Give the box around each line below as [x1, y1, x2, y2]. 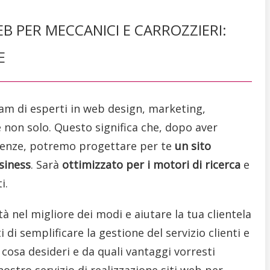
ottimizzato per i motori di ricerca [61, 157, 240, 172]
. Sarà [30, 157, 62, 172]
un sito [174, 138, 211, 153]
